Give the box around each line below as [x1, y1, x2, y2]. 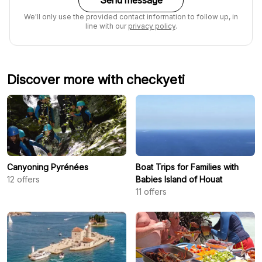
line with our [85, 21, 128, 30]
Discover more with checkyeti [7, 71, 185, 87]
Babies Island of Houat [136, 174, 222, 184]
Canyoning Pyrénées [7, 161, 88, 172]
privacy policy [127, 21, 175, 30]
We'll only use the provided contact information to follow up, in [24, 12, 238, 21]
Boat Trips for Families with [136, 161, 239, 172]
